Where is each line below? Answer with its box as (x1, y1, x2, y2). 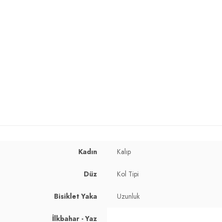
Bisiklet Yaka (54, 191, 97, 201)
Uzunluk (117, 191, 140, 201)
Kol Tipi (117, 168, 139, 179)
